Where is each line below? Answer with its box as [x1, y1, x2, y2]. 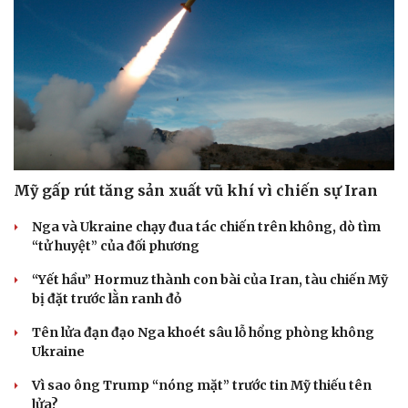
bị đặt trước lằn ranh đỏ [32, 291, 181, 308]
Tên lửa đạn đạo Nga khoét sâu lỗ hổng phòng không [32, 324, 374, 342]
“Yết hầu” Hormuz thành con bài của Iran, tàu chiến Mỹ [32, 271, 388, 289]
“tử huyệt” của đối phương [32, 238, 199, 255]
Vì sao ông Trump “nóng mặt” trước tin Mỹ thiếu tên [32, 377, 372, 394]
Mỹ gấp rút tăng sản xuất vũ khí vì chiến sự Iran [14, 181, 378, 200]
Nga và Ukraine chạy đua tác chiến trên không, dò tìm [32, 219, 381, 236]
